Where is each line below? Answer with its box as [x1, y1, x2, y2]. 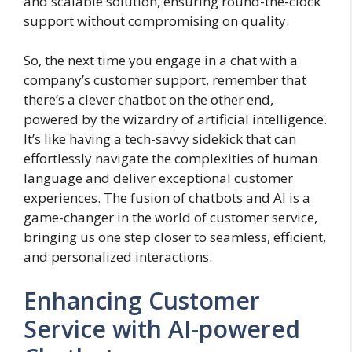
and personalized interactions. [24, 247, 212, 266]
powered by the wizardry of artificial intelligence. [24, 110, 327, 129]
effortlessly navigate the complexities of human [24, 149, 317, 168]
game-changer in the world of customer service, [24, 208, 317, 227]
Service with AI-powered [24, 312, 300, 345]
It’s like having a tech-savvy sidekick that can [24, 130, 296, 148]
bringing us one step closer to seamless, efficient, [24, 228, 326, 247]
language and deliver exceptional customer [24, 169, 293, 188]
